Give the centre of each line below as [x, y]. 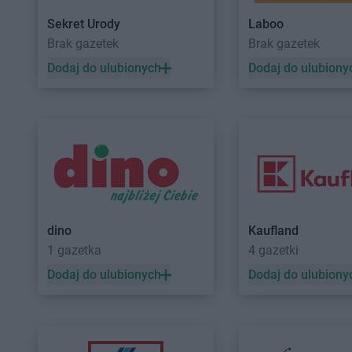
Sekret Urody [84, 24]
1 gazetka [74, 250]
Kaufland [273, 231]
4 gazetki [273, 250]
